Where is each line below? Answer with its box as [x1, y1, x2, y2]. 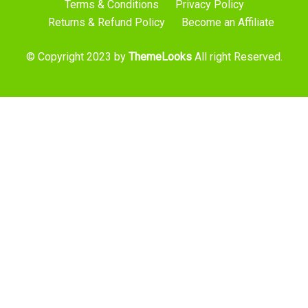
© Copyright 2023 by [25, 49, 129, 63]
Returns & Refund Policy [47, 15, 165, 29]
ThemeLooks [128, 49, 192, 63]
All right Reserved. [191, 49, 283, 63]
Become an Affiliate [181, 15, 274, 29]
